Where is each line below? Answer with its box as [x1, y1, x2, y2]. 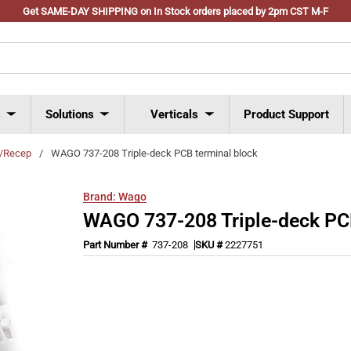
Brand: [83, 190, 117, 203]
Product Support [244, 107, 329, 121]
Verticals [150, 107, 198, 121]
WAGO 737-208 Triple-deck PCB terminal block [51, 147, 258, 159]
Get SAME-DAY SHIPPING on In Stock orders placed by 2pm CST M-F [23, 5, 328, 17]
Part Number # [83, 238, 150, 251]
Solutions [45, 107, 94, 121]
